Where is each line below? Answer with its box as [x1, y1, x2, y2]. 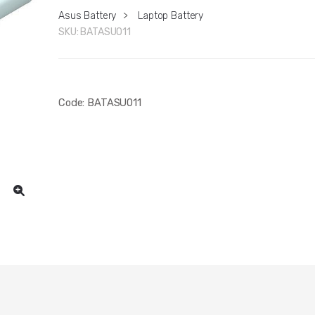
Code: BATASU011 [58, 96, 141, 110]
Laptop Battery [138, 10, 204, 22]
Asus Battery [58, 10, 117, 22]
